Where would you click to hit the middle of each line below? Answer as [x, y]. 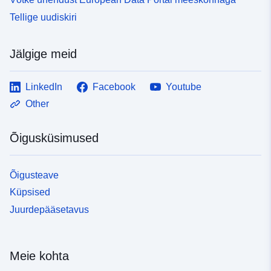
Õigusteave [34, 175]
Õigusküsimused [54, 138]
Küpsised [30, 192]
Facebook [114, 87]
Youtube [184, 87]
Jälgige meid [43, 54]
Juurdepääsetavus [49, 210]
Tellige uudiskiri [43, 17]
